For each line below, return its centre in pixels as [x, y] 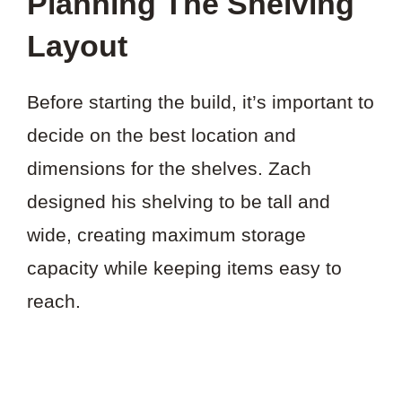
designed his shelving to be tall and [179, 201]
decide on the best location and [162, 135]
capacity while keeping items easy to [184, 267]
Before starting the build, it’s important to [201, 101]
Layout [77, 45]
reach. [54, 301]
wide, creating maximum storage [166, 234]
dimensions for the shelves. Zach [169, 168]
